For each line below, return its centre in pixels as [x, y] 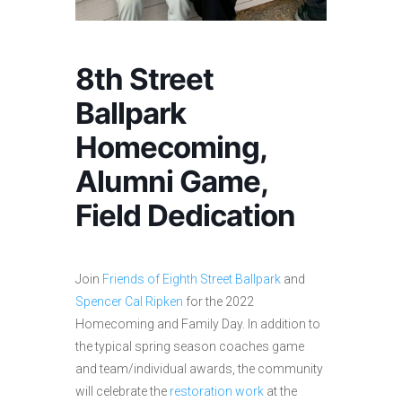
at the [280, 392]
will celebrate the [122, 392]
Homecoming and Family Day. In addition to [198, 324]
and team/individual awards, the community [199, 369]
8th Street [144, 79]
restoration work [217, 392]
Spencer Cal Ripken [129, 302]
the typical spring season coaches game [190, 347]
